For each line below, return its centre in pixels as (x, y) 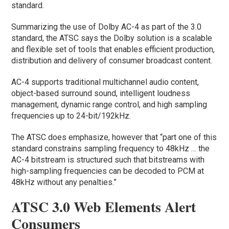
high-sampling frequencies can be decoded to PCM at (108, 171)
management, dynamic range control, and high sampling (109, 104)
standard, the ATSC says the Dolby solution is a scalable (112, 38)
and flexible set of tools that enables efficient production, (113, 49)
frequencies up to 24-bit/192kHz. (72, 116)
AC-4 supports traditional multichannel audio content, (105, 82)
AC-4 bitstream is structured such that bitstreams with (108, 159)
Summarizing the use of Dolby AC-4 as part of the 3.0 (107, 27)
